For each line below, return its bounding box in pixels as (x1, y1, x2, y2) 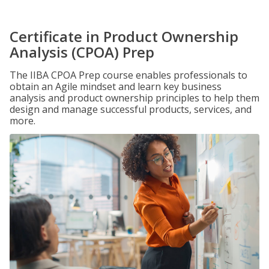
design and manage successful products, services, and (10, 103, 252, 116)
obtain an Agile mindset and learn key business (10, 80, 222, 93)
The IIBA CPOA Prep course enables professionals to (10, 68, 247, 82)
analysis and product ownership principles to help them (10, 91, 259, 104)
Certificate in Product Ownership (10, 26, 238, 46)
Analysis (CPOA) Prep (10, 42, 154, 62)
